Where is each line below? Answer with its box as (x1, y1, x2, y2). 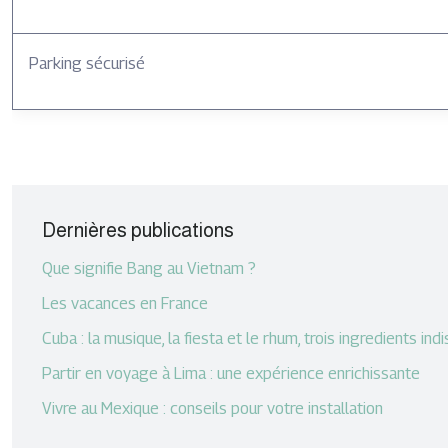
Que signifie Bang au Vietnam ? (42, 259, 256, 278)
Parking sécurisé (29, 54, 145, 73)
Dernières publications (42, 219, 234, 241)
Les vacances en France (42, 294, 208, 313)
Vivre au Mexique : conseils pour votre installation (42, 399, 383, 418)
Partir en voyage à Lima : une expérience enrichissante (42, 364, 420, 383)
